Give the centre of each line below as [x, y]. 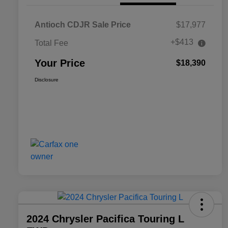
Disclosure [47, 80]
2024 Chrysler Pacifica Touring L [105, 219]
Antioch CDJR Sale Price [83, 25]
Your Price [60, 63]
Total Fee [51, 43]
